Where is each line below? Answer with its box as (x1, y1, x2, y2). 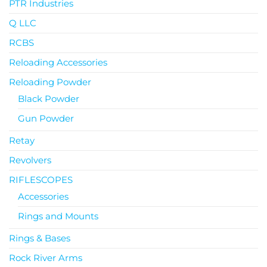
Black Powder (18, 92, 79, 104)
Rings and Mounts (18, 210, 98, 222)
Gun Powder (18, 112, 74, 124)
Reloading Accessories (9, 56, 107, 68)
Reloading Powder (9, 76, 91, 88)
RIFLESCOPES (9, 173, 73, 185)
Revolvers (9, 154, 51, 166)
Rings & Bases (9, 232, 70, 244)
